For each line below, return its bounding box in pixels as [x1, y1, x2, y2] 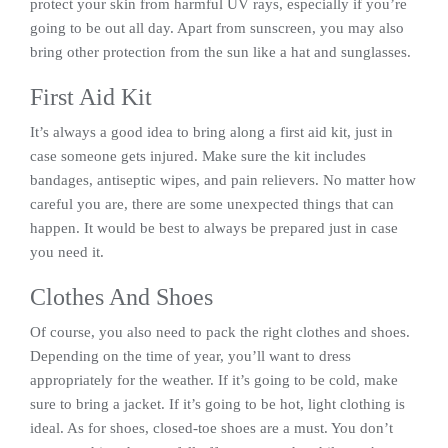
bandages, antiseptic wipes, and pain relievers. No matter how [30, 172, 416, 188]
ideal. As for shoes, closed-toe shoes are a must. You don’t [30, 420, 393, 436]
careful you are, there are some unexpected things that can [30, 196, 394, 212]
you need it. [30, 244, 104, 260]
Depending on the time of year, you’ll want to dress [30, 348, 351, 364]
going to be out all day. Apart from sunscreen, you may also [30, 20, 404, 36]
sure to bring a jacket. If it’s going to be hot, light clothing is [30, 396, 405, 412]
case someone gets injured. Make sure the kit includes [30, 148, 366, 164]
